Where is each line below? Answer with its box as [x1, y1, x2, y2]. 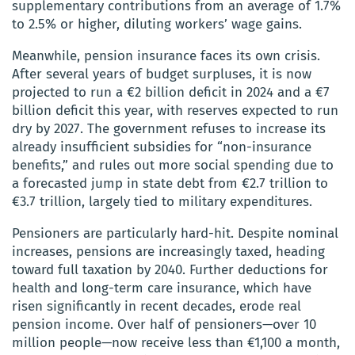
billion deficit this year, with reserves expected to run [12, 101, 338, 119]
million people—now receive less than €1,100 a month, [12, 334, 340, 351]
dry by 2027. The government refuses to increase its [12, 120, 326, 137]
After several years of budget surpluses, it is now [12, 65, 311, 82]
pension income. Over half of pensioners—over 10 [12, 315, 316, 333]
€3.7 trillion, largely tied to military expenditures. [12, 193, 312, 210]
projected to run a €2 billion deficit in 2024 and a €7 [12, 83, 330, 101]
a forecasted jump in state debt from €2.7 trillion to [12, 174, 328, 192]
